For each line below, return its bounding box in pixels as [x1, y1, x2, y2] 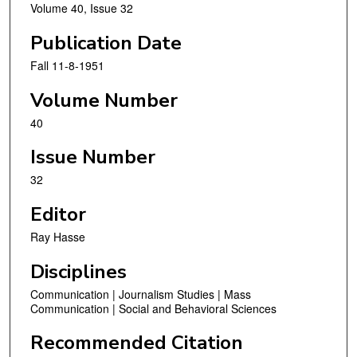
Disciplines [30, 258, 127, 284]
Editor [30, 201, 86, 227]
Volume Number [30, 87, 178, 113]
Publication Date [30, 30, 182, 57]
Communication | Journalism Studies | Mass [30, 285, 251, 302]
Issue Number [30, 144, 155, 171]
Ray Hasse [30, 228, 85, 245]
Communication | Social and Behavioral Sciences [30, 300, 277, 316]
